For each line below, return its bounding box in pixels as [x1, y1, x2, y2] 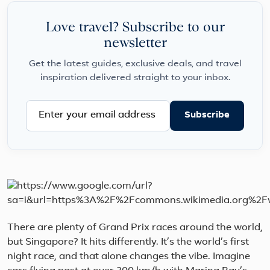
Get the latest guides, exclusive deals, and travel [28, 60, 242, 69]
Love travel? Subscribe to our [45, 21, 225, 35]
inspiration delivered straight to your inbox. [40, 74, 230, 83]
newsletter [103, 37, 167, 51]
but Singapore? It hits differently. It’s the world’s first [7, 237, 249, 248]
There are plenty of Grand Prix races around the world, [7, 223, 263, 233]
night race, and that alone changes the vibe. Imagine [7, 252, 250, 262]
